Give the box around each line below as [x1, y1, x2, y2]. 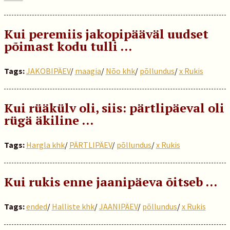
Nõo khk [105, 66, 135, 76]
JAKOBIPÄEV [26, 66, 70, 76]
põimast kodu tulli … [4, 38, 132, 54]
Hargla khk [26, 140, 65, 150]
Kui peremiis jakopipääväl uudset [4, 26, 208, 42]
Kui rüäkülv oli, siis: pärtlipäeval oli [4, 100, 224, 116]
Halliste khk [51, 201, 94, 212]
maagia [74, 66, 101, 76]
